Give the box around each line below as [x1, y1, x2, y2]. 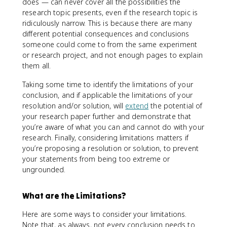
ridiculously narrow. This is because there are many [22, 18, 192, 28]
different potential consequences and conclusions [22, 29, 190, 39]
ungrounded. [22, 165, 68, 174]
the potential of [148, 101, 203, 110]
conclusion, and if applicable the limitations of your [22, 90, 193, 100]
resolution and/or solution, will [22, 101, 126, 110]
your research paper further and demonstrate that [22, 111, 192, 121]
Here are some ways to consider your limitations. [22, 209, 187, 219]
